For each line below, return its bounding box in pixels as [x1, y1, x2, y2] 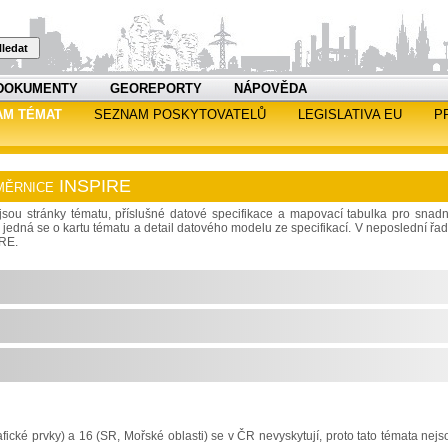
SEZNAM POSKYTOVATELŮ [94, 107, 266, 122]
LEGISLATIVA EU [298, 107, 402, 122]
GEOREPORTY [110, 81, 202, 96]
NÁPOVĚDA [234, 81, 307, 96]
